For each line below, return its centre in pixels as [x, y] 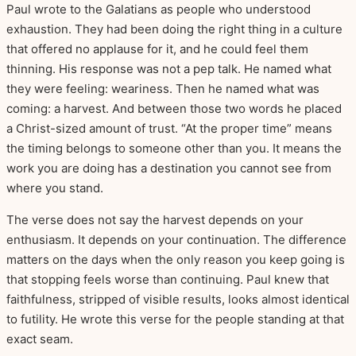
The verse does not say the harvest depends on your [155, 220]
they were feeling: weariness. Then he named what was [163, 89]
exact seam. [40, 339]
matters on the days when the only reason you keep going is [176, 260]
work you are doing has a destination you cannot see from [169, 168]
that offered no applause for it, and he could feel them [157, 49]
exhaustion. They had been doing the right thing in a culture [174, 29]
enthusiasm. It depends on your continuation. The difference [176, 240]
